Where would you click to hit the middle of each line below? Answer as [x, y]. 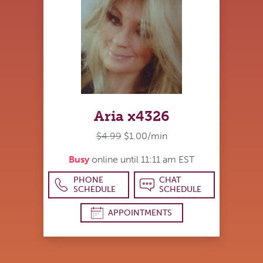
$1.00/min [145, 136]
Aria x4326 [131, 116]
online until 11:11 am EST [142, 160]
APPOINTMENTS [140, 213]
